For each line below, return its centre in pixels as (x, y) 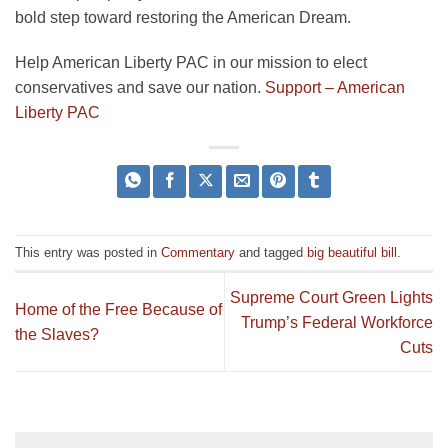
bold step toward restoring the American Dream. (183, 17)
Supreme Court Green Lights (331, 297)
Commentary (198, 252)
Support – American (335, 88)
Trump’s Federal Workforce (337, 322)
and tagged (271, 252)
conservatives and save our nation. (140, 88)
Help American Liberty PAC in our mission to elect (191, 63)
